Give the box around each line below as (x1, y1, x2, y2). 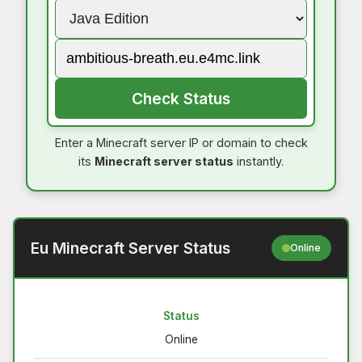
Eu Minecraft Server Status (31, 238, 230, 258)
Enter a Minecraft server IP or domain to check (54, 135, 308, 149)
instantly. (234, 154, 284, 168)
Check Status (132, 88, 230, 108)
